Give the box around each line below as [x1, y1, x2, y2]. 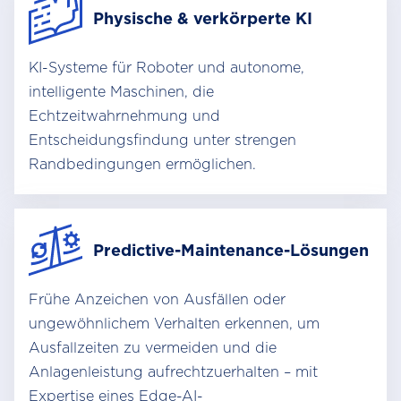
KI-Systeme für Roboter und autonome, [29, 59, 304, 76]
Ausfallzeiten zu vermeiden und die [29, 339, 277, 356]
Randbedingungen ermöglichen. [29, 156, 256, 173]
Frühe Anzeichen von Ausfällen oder [29, 291, 286, 308]
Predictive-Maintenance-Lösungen [93, 240, 369, 260]
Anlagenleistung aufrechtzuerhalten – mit [29, 363, 318, 380]
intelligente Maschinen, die [29, 83, 214, 100]
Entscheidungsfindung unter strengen [29, 132, 296, 149]
